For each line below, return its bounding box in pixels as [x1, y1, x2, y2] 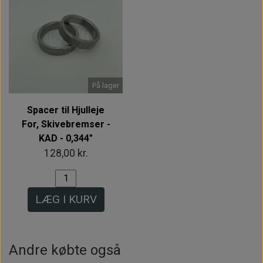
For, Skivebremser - [21, 118, 110, 130]
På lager [92, 81, 119, 90]
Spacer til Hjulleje [27, 104, 104, 116]
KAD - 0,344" [39, 132, 93, 144]
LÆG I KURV [35, 192, 97, 206]
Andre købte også [9, 241, 121, 258]
